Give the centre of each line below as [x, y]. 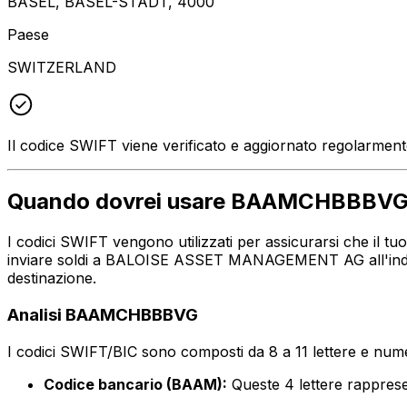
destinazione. [52, 278]
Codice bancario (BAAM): [135, 384]
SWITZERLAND [62, 67]
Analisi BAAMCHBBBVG [103, 315]
